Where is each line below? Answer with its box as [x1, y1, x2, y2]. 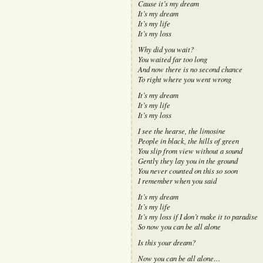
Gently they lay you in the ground [137, 155, 238, 166]
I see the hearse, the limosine [137, 125, 225, 136]
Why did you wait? [137, 43, 194, 54]
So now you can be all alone [137, 221, 221, 231]
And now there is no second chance [137, 63, 242, 74]
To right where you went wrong [137, 73, 231, 84]
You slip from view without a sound [137, 145, 242, 156]
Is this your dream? [137, 237, 195, 247]
